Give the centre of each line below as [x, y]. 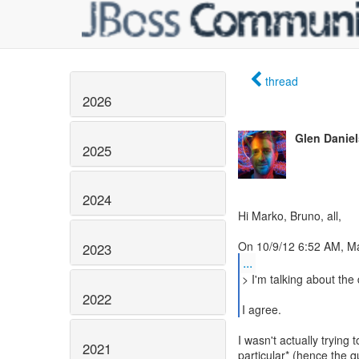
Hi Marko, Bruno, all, [290, 216]
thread [282, 81]
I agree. [261, 309]
